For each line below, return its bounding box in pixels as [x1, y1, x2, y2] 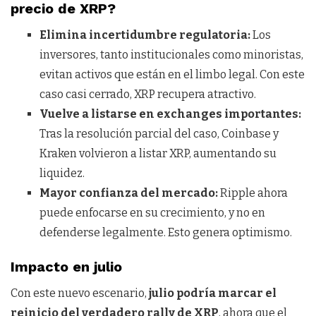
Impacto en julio [11, 258, 122, 276]
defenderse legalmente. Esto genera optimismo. [39, 226, 292, 240]
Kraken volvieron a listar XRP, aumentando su [39, 147, 276, 161]
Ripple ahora [217, 186, 288, 200]
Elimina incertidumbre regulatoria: [39, 28, 250, 42]
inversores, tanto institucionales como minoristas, [39, 48, 303, 62]
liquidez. [39, 166, 85, 181]
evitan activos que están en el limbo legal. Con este [39, 68, 305, 82]
